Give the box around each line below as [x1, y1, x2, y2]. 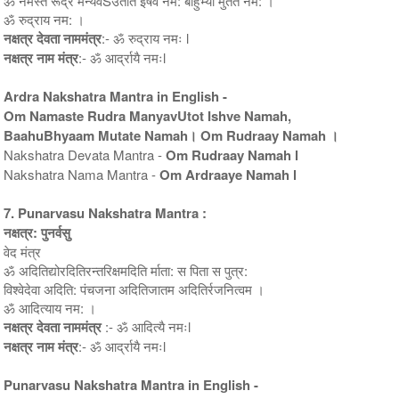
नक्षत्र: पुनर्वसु [4, 222, 71, 242]
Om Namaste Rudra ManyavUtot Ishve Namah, [4, 105, 292, 126]
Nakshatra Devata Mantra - [4, 144, 167, 164]
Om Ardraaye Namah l [159, 164, 297, 184]
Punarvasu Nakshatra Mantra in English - [4, 374, 259, 395]
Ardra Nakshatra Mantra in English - [4, 85, 228, 106]
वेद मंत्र [4, 241, 42, 261]
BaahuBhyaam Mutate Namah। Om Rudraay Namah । [4, 125, 339, 145]
